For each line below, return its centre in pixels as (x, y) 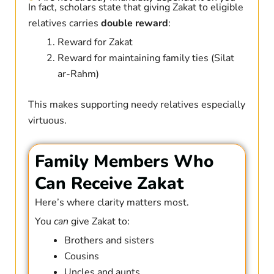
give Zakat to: (99, 222)
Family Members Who (124, 162)
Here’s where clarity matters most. (112, 203)
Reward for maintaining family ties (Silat (146, 58)
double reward (134, 24)
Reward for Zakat (95, 43)
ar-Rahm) (78, 74)
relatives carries (64, 24)
